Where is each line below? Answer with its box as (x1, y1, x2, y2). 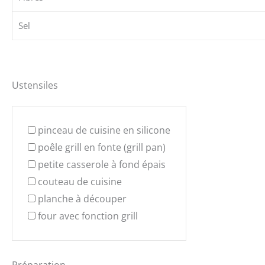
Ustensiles (12, 79, 58, 92)
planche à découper (38, 192, 127, 206)
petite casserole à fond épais (38, 158, 166, 172)
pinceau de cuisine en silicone (38, 124, 170, 137)
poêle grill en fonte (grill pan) (38, 141, 166, 154)
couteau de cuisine (38, 175, 122, 189)
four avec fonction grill (38, 209, 138, 223)
